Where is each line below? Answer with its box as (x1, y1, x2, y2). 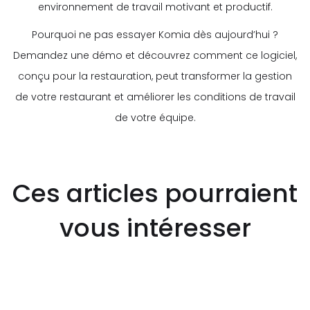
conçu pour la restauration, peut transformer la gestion (18, 69, 292, 83)
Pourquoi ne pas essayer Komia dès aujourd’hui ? (32, 27, 278, 42)
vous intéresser (59, 210, 251, 246)
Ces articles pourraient (12, 175, 298, 211)
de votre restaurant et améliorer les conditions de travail (15, 89, 295, 104)
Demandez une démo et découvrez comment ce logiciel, (13, 48, 297, 62)
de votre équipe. (114, 110, 196, 125)
